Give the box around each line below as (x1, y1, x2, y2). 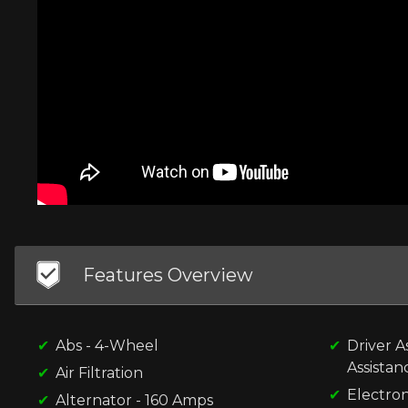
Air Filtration (56, 363, 143, 382)
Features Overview (83, 263, 253, 286)
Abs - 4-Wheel (56, 336, 158, 354)
